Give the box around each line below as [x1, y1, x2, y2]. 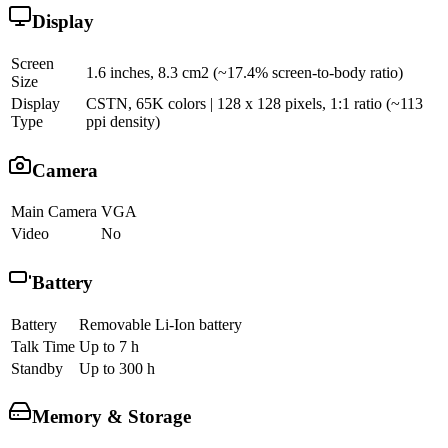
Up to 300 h [79, 359, 155, 377]
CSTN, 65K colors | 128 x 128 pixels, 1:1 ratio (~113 [86, 94, 423, 112]
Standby [11, 359, 63, 377]
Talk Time [11, 337, 75, 355]
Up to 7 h [79, 337, 139, 355]
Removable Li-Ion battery [79, 315, 242, 333]
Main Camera [11, 203, 97, 221]
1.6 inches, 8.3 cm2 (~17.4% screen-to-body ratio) [86, 63, 403, 81]
